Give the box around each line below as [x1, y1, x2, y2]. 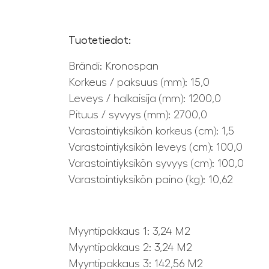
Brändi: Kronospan [68, 61, 159, 72]
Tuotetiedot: [68, 35, 131, 46]
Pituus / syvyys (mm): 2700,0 [68, 109, 207, 121]
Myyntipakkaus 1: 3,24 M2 [68, 226, 190, 237]
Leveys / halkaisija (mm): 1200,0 [68, 93, 221, 104]
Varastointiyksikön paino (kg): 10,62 [68, 174, 233, 186]
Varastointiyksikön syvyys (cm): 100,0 [68, 158, 244, 169]
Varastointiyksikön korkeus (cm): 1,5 [68, 125, 234, 137]
